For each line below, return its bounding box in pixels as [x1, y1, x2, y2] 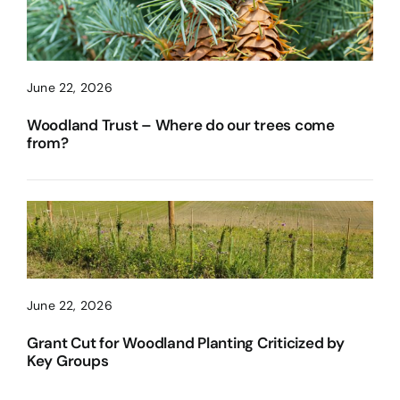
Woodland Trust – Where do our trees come [27, 114, 335, 135]
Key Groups [27, 351, 109, 371]
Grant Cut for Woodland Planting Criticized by [27, 333, 345, 354]
